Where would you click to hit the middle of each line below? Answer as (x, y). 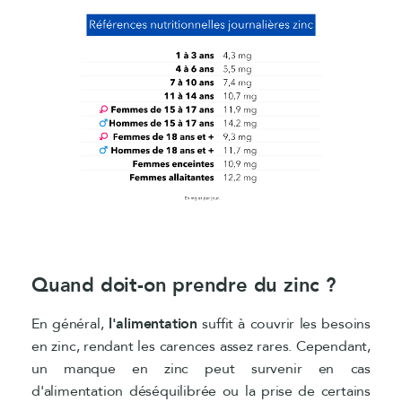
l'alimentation (153, 323)
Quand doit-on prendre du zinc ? (184, 285)
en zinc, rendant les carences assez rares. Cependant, (201, 346)
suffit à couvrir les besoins (284, 323)
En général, (70, 323)
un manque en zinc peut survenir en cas (201, 368)
